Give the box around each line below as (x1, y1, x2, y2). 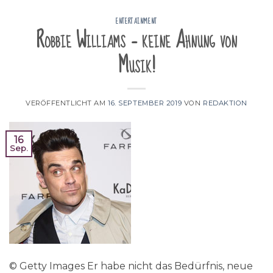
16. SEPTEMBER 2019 (108, 99, 182, 108)
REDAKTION (202, 99, 248, 108)
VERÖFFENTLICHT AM (25, 99, 108, 108)
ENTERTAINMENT (116, 14, 157, 28)
